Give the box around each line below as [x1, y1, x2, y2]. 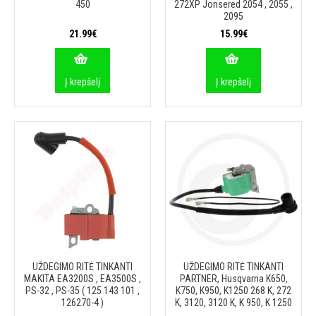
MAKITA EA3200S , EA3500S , [24, 273, 141, 284]
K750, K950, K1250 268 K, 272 [176, 285, 291, 296]
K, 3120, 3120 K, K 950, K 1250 [175, 297, 292, 308]
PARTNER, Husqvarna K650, [179, 273, 288, 284]
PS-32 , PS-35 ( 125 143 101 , [25, 285, 140, 296]
